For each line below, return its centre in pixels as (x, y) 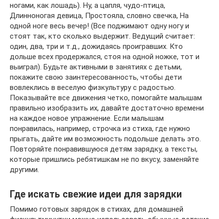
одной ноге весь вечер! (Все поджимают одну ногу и (99, 26)
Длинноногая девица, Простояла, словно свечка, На (99, 15)
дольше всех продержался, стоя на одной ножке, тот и (105, 56)
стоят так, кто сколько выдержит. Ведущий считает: (102, 36)
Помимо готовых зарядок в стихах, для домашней (97, 209)
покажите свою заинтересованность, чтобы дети (96, 77)
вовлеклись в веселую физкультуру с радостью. (93, 87)
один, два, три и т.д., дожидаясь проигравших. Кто (96, 46)
